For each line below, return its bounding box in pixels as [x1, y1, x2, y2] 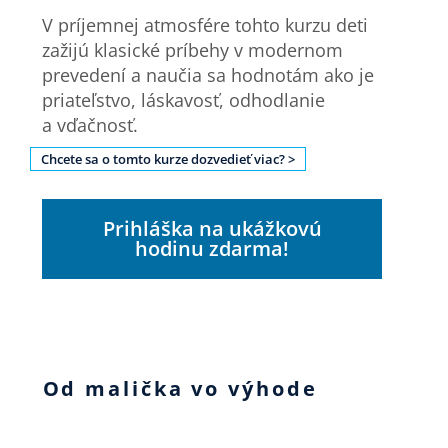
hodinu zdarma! [135, 235, 290, 263]
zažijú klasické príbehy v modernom [42, 38, 344, 63]
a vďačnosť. [42, 113, 139, 138]
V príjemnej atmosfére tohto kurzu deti [42, 13, 369, 38]
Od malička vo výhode [42, 375, 318, 403]
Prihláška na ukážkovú [102, 215, 322, 243]
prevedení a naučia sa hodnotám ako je [42, 63, 375, 88]
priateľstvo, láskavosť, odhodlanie [42, 88, 326, 113]
